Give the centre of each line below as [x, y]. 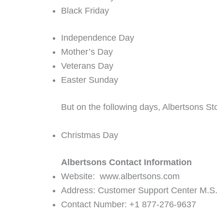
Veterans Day [87, 66]
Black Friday [85, 10]
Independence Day [98, 38]
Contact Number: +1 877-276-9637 [129, 204]
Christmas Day [90, 135]
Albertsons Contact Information [126, 162]
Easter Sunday [90, 80]
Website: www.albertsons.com [120, 176]
